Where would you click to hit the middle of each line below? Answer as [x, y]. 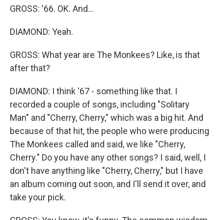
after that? [30, 68]
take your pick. [38, 197]
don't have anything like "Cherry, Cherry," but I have [107, 171]
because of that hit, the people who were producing [110, 131]
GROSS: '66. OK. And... [52, 9]
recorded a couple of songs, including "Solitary [100, 104]
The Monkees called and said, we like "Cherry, [97, 144]
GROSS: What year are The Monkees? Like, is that [105, 55]
